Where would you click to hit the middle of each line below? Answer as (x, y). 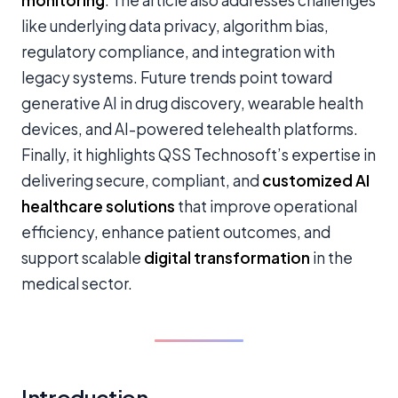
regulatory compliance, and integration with (178, 52)
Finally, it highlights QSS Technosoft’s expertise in (199, 155)
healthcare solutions (98, 206)
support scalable (83, 258)
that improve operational (266, 206)
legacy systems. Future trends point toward (177, 77)
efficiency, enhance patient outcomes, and (176, 232)
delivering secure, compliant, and (142, 180)
